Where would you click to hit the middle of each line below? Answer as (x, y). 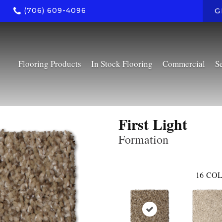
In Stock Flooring (122, 64)
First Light (153, 124)
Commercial (184, 64)
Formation (143, 139)
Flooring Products (50, 64)
